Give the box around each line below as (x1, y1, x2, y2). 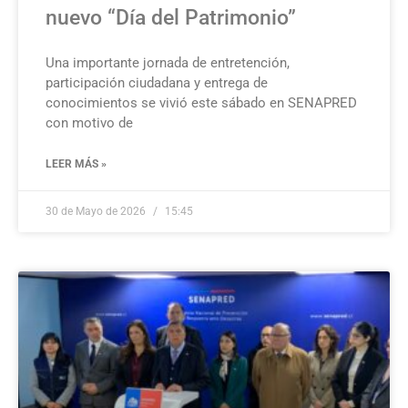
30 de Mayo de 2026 (46, 205, 148, 219)
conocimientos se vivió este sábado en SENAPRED (46, 95, 357, 112)
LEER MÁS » (46, 158, 107, 171)
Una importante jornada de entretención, (46, 55, 290, 72)
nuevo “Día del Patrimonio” (46, 5, 301, 31)
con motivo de (46, 115, 133, 132)
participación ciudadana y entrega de (46, 75, 268, 92)
